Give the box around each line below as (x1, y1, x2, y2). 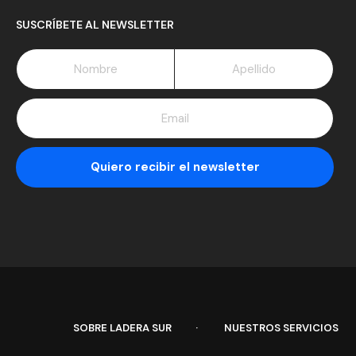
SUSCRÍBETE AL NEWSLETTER (16, 17, 174, 32)
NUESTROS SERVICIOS (224, 320, 339, 335)
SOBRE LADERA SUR (73, 320, 172, 335)
